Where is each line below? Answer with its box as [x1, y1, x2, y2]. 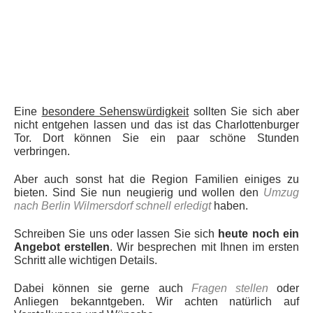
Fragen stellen [191, 282, 268, 294]
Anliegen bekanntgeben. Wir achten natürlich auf [14, 295, 299, 307]
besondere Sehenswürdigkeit [41, 105, 189, 117]
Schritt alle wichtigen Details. [14, 254, 157, 266]
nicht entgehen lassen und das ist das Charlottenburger [14, 118, 299, 131]
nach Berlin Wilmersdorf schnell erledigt [14, 199, 211, 212]
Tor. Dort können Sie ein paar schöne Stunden [14, 131, 299, 144]
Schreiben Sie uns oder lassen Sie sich [14, 227, 219, 240]
